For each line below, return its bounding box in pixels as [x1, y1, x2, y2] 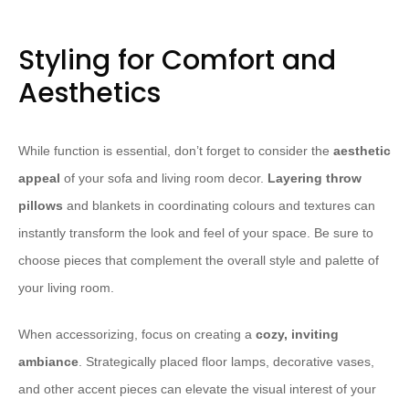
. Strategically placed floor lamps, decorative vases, [79, 354, 374, 370]
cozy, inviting [256, 327, 339, 342]
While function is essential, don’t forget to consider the [18, 143, 333, 159]
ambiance [18, 354, 79, 370]
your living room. [18, 280, 114, 296]
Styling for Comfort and [18, 41, 336, 80]
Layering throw [267, 171, 362, 186]
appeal [18, 171, 60, 186]
